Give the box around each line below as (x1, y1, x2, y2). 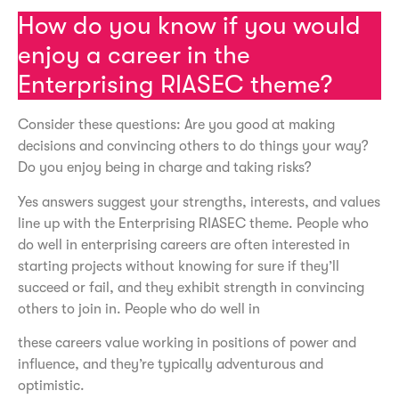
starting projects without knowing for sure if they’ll (18, 257, 339, 274)
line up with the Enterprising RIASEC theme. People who (18, 215, 369, 232)
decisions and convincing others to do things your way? (18, 138, 369, 155)
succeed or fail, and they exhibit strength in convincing (18, 279, 364, 296)
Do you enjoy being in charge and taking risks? (18, 159, 312, 176)
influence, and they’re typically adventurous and (18, 355, 323, 372)
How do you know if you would (18, 12, 361, 41)
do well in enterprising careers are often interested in (18, 236, 350, 253)
